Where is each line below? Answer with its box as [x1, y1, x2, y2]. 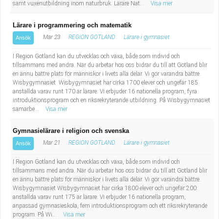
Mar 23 [42, 34, 60, 41]
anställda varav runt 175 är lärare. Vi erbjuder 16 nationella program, [13, 194, 186, 200]
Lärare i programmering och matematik [13, 22, 131, 29]
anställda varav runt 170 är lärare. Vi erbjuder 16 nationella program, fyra [13, 88, 197, 95]
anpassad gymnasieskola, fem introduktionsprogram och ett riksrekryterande [13, 202, 207, 209]
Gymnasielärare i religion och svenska [13, 127, 129, 134]
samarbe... [13, 106, 41, 112]
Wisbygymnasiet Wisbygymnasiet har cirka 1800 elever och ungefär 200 [13, 185, 197, 192]
